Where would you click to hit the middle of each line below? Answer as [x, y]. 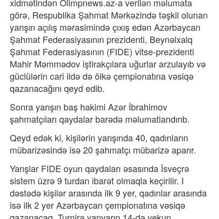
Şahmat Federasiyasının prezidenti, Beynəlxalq [101, 39]
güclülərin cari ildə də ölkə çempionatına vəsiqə [102, 76]
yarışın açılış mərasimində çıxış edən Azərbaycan [105, 27]
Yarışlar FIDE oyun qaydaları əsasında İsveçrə [99, 168]
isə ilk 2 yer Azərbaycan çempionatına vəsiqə [98, 205]
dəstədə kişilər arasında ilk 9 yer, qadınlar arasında [108, 192]
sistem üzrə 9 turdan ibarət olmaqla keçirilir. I [97, 180]
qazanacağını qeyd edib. [58, 88]
